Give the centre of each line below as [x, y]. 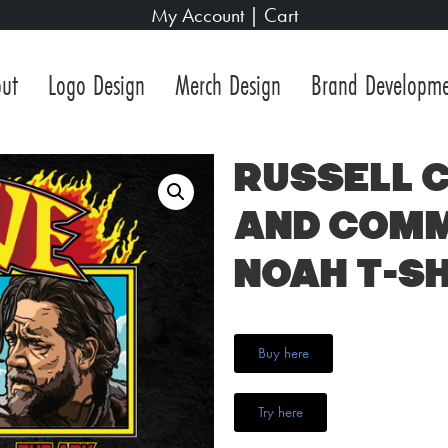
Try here [280, 412]
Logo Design [96, 85]
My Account [197, 15]
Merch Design [227, 85]
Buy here [283, 353]
